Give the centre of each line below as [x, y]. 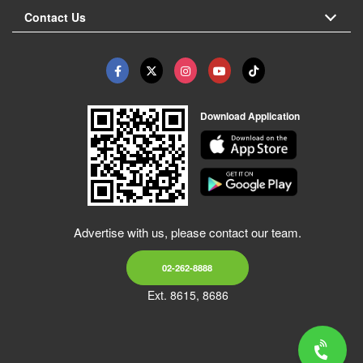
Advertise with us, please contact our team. [188, 233]
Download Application [250, 116]
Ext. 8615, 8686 [188, 295]
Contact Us [55, 17]
